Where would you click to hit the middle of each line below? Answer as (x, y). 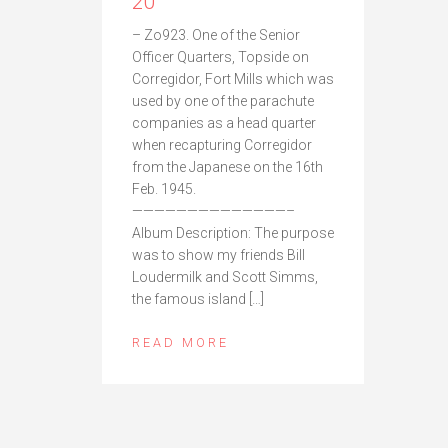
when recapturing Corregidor (222, 144)
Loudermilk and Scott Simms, (225, 276)
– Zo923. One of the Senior (216, 34)
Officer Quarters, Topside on (220, 56)
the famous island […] (198, 298)
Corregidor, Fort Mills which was (233, 78)
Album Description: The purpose (233, 232)
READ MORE (180, 342)
